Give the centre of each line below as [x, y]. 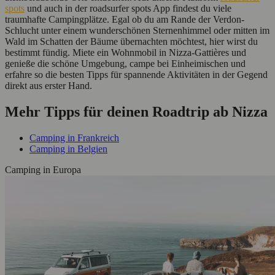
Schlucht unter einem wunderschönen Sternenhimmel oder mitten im [137, 31]
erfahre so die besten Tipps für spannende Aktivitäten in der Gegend [136, 75]
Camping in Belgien [68, 149]
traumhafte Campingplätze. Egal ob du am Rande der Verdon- [125, 20]
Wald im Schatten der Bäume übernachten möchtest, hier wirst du [131, 42]
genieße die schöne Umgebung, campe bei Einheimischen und [125, 64]
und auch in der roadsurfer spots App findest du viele [128, 9]
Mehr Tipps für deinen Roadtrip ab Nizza [136, 112]
